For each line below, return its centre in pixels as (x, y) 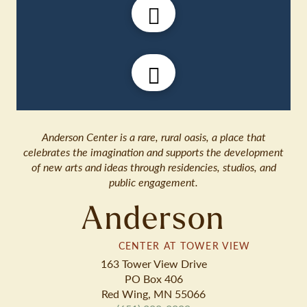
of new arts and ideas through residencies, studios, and (153, 167)
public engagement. (153, 182)
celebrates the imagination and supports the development (153, 152)
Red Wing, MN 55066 (153, 294)
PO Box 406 (153, 279)
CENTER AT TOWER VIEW (153, 245)
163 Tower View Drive (153, 264)
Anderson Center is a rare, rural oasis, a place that (153, 137)
